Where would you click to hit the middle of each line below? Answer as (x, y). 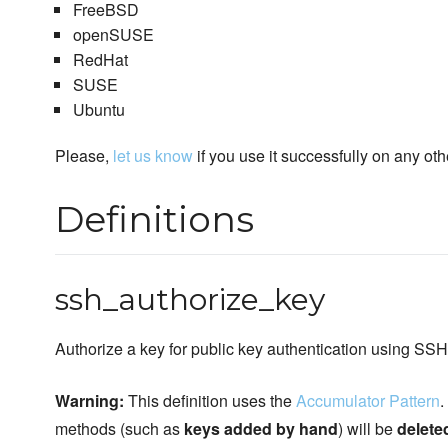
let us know (153, 155)
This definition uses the (210, 400)
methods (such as (119, 428)
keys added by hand (261, 428)
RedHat (100, 59)
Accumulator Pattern (368, 400)
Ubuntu (98, 109)
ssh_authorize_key (190, 299)
